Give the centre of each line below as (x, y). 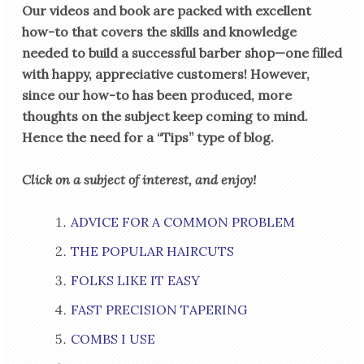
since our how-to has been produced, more (156, 95)
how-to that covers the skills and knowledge (159, 32)
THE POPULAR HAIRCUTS (152, 251)
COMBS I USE (113, 339)
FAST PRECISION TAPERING (158, 310)
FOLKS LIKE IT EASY (135, 281)
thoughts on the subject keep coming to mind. (165, 117)
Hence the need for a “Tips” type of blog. (147, 138)
